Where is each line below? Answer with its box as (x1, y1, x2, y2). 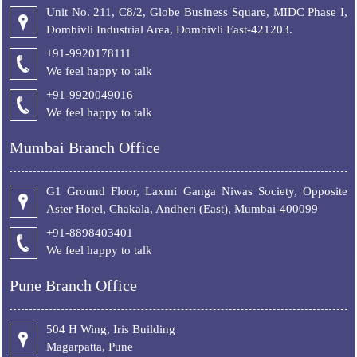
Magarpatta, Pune (45, 340, 133, 353)
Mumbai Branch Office (9, 139, 160, 156)
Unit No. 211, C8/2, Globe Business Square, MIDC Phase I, (45, 6, 348, 18)
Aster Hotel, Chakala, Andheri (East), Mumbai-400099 (45, 202, 318, 215)
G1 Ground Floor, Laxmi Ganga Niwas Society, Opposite (45, 185, 348, 198)
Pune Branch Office (9, 277, 137, 294)
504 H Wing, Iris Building (45, 323, 175, 335)
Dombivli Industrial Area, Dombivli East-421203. (45, 23, 292, 36)
